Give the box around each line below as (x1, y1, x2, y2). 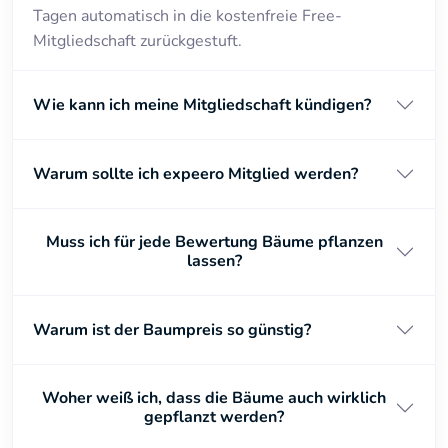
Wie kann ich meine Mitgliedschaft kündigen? (33, 93, 371, 116)
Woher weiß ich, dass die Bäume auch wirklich (42, 387, 386, 409)
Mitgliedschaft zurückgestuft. (33, 30, 242, 52)
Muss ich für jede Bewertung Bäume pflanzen (45, 231, 383, 253)
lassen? (186, 250, 242, 272)
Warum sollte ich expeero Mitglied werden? (33, 162, 358, 185)
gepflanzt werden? (144, 406, 284, 428)
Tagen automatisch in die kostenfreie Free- (33, 5, 342, 27)
